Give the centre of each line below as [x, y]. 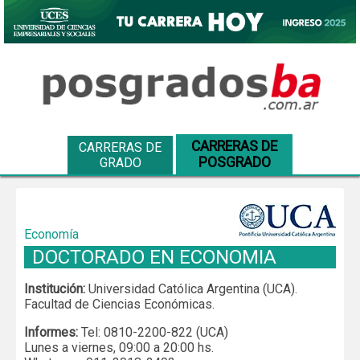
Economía [51, 234]
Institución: [55, 288]
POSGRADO [234, 162]
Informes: [51, 332]
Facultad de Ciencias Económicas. [119, 304]
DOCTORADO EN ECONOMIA [154, 257]
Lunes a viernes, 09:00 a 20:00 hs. [119, 347]
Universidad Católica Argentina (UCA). [191, 288]
